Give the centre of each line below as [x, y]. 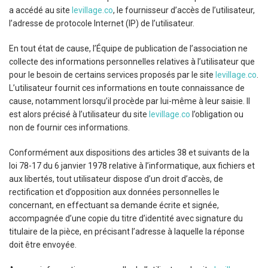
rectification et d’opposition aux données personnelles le [114, 192]
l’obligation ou [217, 114]
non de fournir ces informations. [69, 127]
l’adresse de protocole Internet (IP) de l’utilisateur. [102, 23]
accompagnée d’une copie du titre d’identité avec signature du [126, 218]
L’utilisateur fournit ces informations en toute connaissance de [127, 88]
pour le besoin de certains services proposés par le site [112, 75]
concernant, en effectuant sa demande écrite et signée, [114, 205]
